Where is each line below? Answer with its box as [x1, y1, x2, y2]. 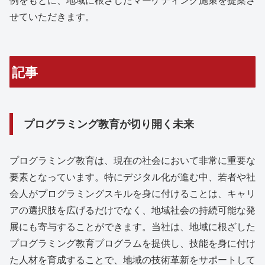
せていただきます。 [9, 9, 95, 23]
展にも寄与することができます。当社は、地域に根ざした [9, 219, 256, 233]
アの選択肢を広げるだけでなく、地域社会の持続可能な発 [9, 202, 256, 216]
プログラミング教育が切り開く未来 [24, 116, 194, 132]
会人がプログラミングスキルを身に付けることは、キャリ [9, 186, 256, 200]
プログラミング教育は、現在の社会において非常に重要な [9, 153, 256, 167]
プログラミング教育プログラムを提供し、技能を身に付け [9, 235, 256, 250]
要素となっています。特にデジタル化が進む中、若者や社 [9, 169, 256, 183]
